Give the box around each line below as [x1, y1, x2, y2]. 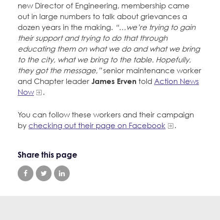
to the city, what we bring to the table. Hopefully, [18, 55, 191, 64]
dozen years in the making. [18, 23, 115, 32]
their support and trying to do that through [18, 33, 167, 43]
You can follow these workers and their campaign [18, 110, 194, 119]
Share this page [18, 150, 77, 160]
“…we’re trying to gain [115, 23, 195, 32]
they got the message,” [18, 66, 103, 75]
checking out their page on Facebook [28, 121, 165, 130]
